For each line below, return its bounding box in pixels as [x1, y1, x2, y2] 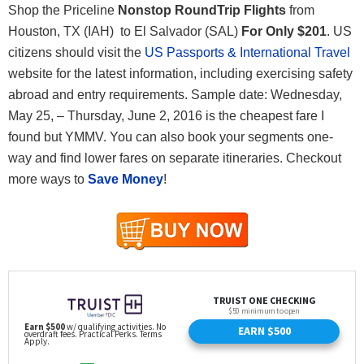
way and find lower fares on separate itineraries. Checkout [8, 150, 341, 165]
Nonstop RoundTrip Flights [118, 2, 289, 17]
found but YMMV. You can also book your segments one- [8, 129, 333, 144]
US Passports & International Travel [145, 45, 350, 59]
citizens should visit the [8, 45, 145, 59]
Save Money [88, 171, 163, 186]
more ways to [8, 171, 88, 186]
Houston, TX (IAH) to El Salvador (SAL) [8, 24, 238, 38]
